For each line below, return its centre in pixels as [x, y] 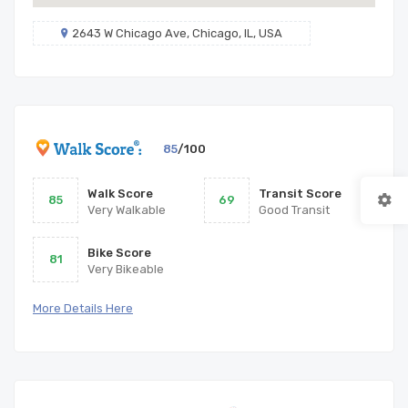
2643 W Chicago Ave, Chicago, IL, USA [177, 33]
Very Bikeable [126, 269]
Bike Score [119, 252]
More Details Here [83, 308]
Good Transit [294, 209]
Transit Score [300, 193]
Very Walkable [127, 209]
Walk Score [120, 193]
